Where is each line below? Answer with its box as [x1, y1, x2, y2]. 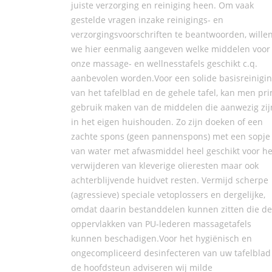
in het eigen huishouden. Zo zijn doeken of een [71, 115, 263, 127]
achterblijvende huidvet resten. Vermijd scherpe [71, 174, 268, 186]
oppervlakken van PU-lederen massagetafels [71, 217, 251, 229]
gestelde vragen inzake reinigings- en [71, 13, 223, 25]
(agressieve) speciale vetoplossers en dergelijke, [71, 188, 265, 200]
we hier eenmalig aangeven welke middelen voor [71, 42, 270, 55]
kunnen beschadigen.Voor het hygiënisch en [71, 232, 252, 244]
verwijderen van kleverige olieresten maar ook [71, 159, 259, 171]
